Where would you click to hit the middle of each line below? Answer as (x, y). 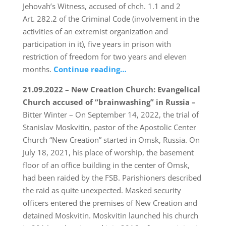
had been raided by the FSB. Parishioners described (112, 178)
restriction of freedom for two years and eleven (104, 57)
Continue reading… (90, 69)
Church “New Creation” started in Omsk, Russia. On (111, 140)
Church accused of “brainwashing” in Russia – (109, 102)
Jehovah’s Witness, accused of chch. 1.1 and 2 (101, 6)
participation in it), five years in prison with (97, 44)
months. (38, 69)
